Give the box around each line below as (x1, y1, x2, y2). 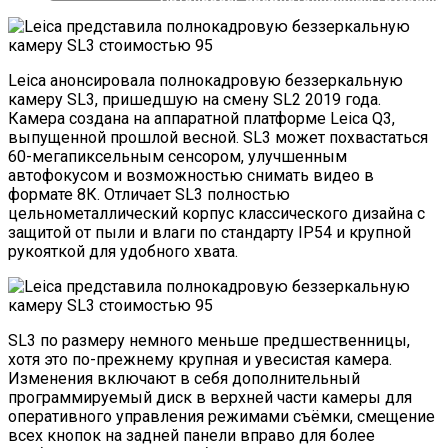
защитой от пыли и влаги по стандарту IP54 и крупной (8, 222, 411, 242)
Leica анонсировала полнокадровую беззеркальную (8, 70, 403, 90)
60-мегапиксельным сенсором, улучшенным (8, 146, 347, 166)
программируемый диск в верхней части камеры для (8, 387, 412, 407)
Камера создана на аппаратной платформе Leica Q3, (8, 108, 395, 128)
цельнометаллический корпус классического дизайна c (8, 203, 425, 223)
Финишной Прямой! (160, 5, 294, 21)
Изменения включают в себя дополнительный (8, 368, 360, 388)
